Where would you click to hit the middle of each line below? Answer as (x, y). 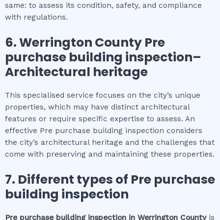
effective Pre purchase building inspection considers (104, 130)
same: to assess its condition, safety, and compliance (103, 6)
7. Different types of (68, 179)
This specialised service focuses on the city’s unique (103, 95)
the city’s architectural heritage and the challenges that (110, 142)
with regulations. (36, 17)
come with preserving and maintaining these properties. (110, 154)
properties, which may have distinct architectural (97, 107)
